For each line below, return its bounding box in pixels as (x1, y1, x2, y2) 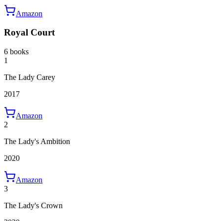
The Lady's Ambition (4, 137, 70, 146)
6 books (4, 47, 29, 56)
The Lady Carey (4, 73, 55, 82)
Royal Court (4, 27, 55, 38)
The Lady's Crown (4, 201, 63, 210)
